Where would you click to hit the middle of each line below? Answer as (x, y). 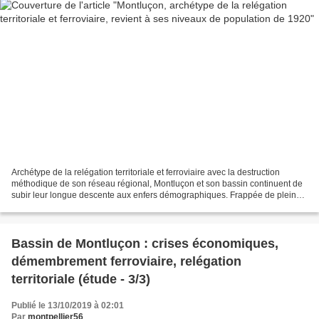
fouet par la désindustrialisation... (75, 206)
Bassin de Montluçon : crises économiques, (145, 243)
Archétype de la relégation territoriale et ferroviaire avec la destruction (146, 172)
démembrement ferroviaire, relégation (126, 261)
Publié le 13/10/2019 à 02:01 (68, 305)
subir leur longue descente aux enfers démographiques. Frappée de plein (154, 195)
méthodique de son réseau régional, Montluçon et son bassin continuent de (157, 183)
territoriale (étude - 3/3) (81, 279)
